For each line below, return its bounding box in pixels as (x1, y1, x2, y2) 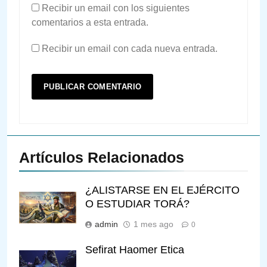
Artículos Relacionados (19, 149, 184, 166)
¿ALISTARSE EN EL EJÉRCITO (85, 184, 240, 197)
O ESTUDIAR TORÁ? (85, 198, 190, 210)
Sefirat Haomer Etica (85, 244, 184, 256)
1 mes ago (133, 219, 173, 229)
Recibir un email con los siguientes (42, 3, 190, 14)
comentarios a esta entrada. (32, 17, 148, 28)
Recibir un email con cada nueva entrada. (42, 44, 218, 54)
